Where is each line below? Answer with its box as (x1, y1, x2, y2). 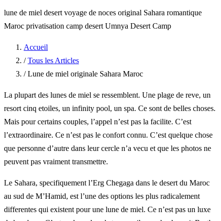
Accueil (24, 42, 48, 51)
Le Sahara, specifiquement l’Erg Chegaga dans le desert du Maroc (4, 178, 210, 187)
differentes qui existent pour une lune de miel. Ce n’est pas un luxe (4, 205, 211, 214)
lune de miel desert (4, 8, 64, 17)
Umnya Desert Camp (105, 21, 171, 30)
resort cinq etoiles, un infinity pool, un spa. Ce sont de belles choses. (4, 104, 216, 112)
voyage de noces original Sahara (64, 8, 167, 17)
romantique (167, 8, 202, 17)
